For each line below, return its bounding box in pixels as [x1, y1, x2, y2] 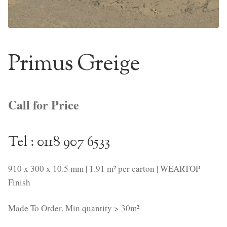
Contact [8, 70, 33, 81]
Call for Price [8, 95, 79, 113]
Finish [8, 176, 30, 188]
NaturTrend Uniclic [19, 16, 82, 27]
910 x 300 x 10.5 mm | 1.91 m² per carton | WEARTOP [8, 162, 200, 174]
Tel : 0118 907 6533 [8, 132, 110, 153]
